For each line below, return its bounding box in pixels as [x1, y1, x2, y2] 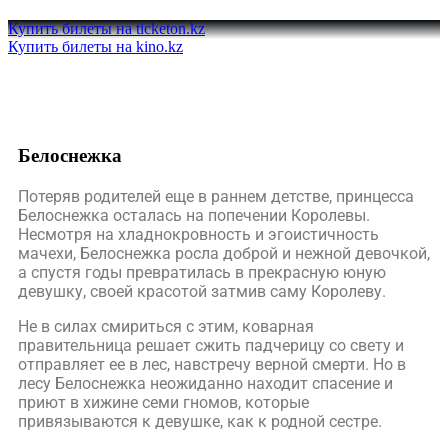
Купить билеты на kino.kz [8, 38, 183, 55]
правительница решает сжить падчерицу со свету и [18, 336, 404, 355]
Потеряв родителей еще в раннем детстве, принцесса [18, 187, 414, 206]
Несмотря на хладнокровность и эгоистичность [18, 225, 379, 244]
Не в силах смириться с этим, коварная [18, 317, 314, 336]
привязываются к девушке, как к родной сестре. [18, 412, 382, 431]
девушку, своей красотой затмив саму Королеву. [18, 282, 386, 301]
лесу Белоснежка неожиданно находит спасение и [18, 374, 393, 393]
